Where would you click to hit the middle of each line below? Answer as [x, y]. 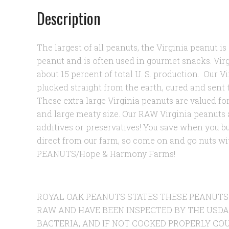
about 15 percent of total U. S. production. [120, 74]
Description [69, 18]
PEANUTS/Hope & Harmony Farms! [106, 153]
